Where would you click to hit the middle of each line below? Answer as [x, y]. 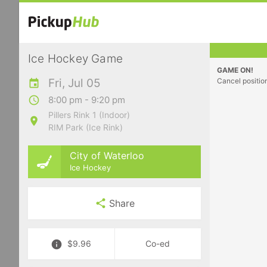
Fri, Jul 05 [74, 83]
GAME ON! [235, 70]
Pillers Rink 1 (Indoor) [89, 115]
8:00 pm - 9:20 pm [87, 100]
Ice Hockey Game [75, 59]
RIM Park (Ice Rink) [86, 127]
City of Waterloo [107, 155]
